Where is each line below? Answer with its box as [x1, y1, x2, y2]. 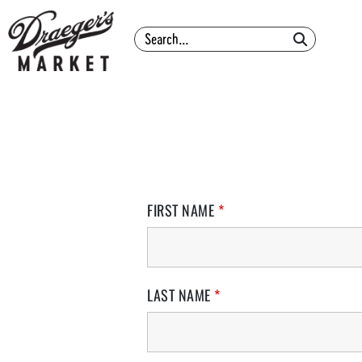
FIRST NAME [147, 200, 218, 221]
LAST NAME [147, 284, 214, 305]
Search [293, 32, 325, 44]
